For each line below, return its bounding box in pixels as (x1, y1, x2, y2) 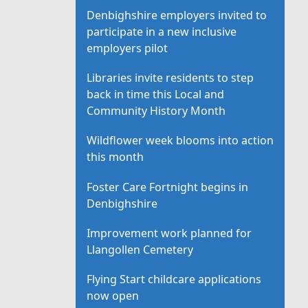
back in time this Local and (87, 87, 225, 102)
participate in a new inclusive (87, 24, 237, 40)
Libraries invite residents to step (87, 70, 254, 86)
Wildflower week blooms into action (87, 133, 274, 148)
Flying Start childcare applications (87, 272, 262, 287)
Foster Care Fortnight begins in (87, 179, 249, 195)
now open (87, 288, 140, 304)
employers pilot (87, 41, 168, 56)
